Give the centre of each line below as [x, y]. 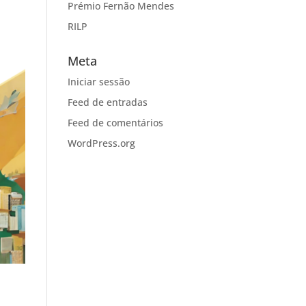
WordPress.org [101, 143]
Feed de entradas [107, 102]
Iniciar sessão [98, 82]
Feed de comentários [115, 123]
